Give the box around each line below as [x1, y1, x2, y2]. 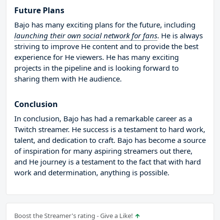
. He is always [157, 30, 203, 41]
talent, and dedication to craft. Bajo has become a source [14, 135, 206, 145]
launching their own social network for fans [14, 30, 157, 41]
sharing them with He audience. [14, 74, 122, 84]
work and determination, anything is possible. [14, 167, 169, 178]
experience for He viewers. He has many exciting [14, 52, 179, 62]
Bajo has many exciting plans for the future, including [14, 20, 195, 30]
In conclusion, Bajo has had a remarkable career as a [14, 113, 192, 124]
